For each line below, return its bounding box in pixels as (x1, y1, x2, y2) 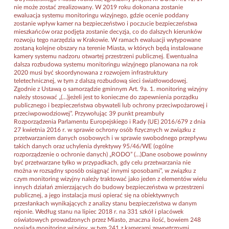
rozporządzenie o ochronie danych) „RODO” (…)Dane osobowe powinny (14, 151, 207, 157)
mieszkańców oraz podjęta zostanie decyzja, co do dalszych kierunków (14, 28, 202, 35)
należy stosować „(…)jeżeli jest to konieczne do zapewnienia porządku (14, 94, 198, 100)
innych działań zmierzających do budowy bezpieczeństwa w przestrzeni (14, 184, 204, 190)
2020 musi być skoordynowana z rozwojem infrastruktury (14, 69, 168, 76)
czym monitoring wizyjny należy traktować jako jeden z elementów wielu (14, 175, 207, 182)
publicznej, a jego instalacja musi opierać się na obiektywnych (14, 192, 179, 198)
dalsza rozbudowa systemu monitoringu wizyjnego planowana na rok (14, 61, 198, 67)
